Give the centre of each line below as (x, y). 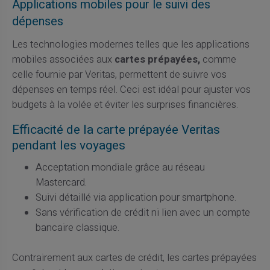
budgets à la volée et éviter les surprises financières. (125, 105)
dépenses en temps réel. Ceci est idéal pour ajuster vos (131, 89)
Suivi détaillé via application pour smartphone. (136, 198)
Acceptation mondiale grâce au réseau (120, 168)
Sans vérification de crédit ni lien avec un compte (143, 213)
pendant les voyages (68, 145)
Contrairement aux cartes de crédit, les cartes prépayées (134, 258)
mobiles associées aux (63, 59)
